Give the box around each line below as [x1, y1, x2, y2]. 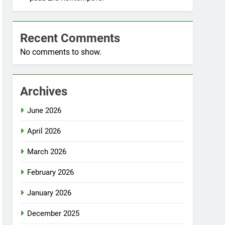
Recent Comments [20, 31, 121, 45]
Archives [20, 84, 68, 98]
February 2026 [27, 168, 74, 177]
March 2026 [27, 147, 67, 156]
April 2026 [27, 127, 61, 136]
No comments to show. [20, 47, 102, 57]
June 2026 [27, 106, 62, 115]
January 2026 [27, 188, 72, 197]
